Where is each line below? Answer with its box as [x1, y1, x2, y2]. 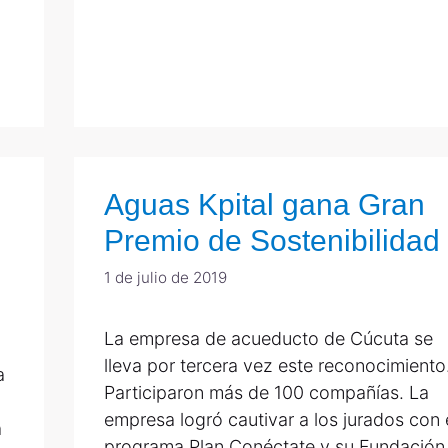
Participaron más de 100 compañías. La [104, 381, 429, 403]
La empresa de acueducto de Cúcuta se [104, 327, 433, 349]
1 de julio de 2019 [104, 267, 227, 287]
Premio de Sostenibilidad [104, 224, 440, 258]
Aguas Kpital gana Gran [104, 188, 425, 222]
